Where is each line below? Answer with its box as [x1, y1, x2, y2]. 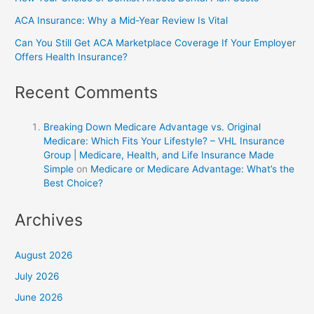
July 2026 [15, 270, 60, 282]
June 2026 [15, 292, 64, 303]
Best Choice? [43, 177, 104, 189]
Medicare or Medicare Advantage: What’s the [90, 163, 295, 175]
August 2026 [15, 249, 74, 261]
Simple [43, 163, 74, 175]
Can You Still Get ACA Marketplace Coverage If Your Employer [15, 37, 296, 49]
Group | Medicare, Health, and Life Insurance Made [43, 149, 275, 161]
